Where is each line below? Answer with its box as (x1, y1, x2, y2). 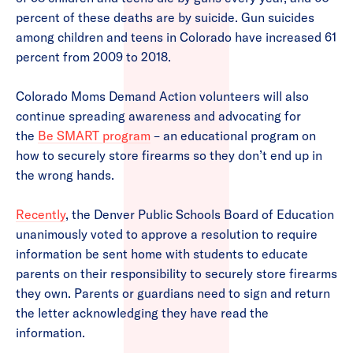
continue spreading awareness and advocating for (16, 108, 301, 124)
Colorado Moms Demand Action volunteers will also (16, 88, 309, 105)
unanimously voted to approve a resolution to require (16, 226, 318, 243)
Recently (16, 206, 65, 223)
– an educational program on (150, 128, 316, 144)
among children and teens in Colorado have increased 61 (16, 29, 336, 46)
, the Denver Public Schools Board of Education (65, 206, 334, 223)
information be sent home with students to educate (16, 246, 308, 262)
